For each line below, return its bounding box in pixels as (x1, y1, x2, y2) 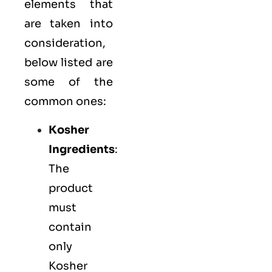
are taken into (24, 17, 113, 31)
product (49, 181, 93, 195)
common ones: (24, 95, 106, 109)
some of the (24, 75, 113, 89)
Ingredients (49, 142, 115, 156)
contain (49, 220, 92, 234)
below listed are (24, 56, 113, 70)
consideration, (24, 36, 106, 50)
